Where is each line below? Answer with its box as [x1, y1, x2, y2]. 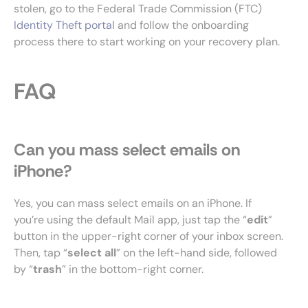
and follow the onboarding [115, 18, 249, 32]
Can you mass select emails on [14, 139, 240, 160]
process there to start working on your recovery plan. [14, 34, 280, 49]
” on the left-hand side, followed [116, 245, 277, 260]
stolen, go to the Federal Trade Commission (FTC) [14, 1, 262, 16]
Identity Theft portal [14, 18, 115, 32]
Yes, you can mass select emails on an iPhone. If [14, 196, 252, 210]
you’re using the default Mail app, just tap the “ [14, 212, 247, 227]
